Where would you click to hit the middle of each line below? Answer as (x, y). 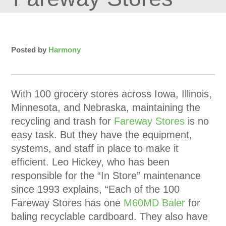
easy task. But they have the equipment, (102, 135)
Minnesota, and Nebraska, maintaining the (106, 107)
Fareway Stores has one (68, 203)
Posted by (30, 50)
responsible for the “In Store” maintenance (106, 176)
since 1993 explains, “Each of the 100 (96, 189)
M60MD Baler (155, 203)
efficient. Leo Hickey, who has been (91, 162)
